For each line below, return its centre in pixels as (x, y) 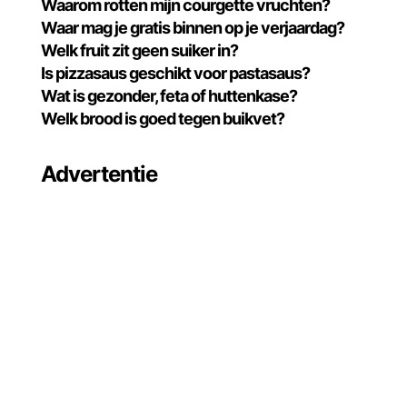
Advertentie (99, 174)
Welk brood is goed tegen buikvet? (163, 119)
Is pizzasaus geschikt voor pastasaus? (176, 73)
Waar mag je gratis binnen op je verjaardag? (193, 28)
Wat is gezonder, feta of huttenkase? (169, 96)
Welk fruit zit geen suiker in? (140, 50)
